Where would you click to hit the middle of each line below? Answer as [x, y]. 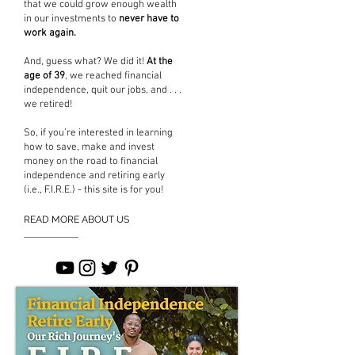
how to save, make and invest [89, 147]
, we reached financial [113, 76]
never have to [149, 19]
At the [160, 61]
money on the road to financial [91, 161]
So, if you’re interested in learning [98, 133]
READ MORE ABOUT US [76, 219]
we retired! [48, 104]
